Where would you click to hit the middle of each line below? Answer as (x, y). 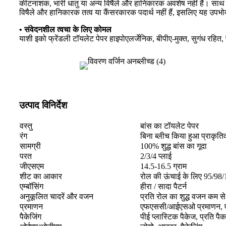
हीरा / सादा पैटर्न (163, 187)
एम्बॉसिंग (32, 187)
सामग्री (30, 146)
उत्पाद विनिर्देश (43, 105)
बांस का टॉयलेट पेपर (169, 126)
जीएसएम (32, 166)
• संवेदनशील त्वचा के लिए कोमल (65, 30)
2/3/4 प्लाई (156, 156)
